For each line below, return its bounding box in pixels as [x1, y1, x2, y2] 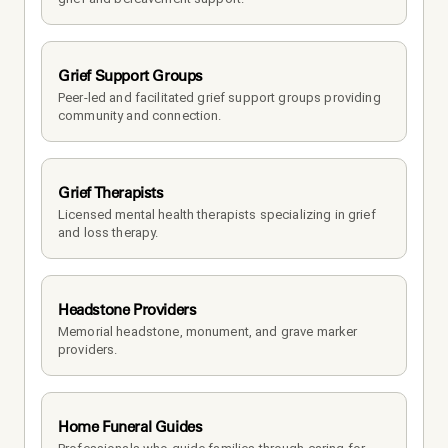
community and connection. [58, 107, 222, 123]
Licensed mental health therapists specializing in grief [58, 206, 376, 222]
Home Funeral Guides [58, 416, 203, 436]
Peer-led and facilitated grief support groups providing [58, 89, 381, 105]
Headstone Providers [58, 299, 197, 319]
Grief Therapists [58, 182, 164, 202]
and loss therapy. [58, 224, 159, 240]
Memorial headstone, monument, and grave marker [58, 323, 358, 339]
